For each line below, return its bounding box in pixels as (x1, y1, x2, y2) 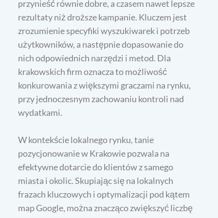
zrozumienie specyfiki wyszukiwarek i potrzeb (18, 25, 190, 36)
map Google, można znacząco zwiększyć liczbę (18, 202, 193, 213)
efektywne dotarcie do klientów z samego (18, 161, 174, 172)
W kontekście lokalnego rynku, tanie (18, 134, 154, 145)
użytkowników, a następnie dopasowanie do (18, 38, 184, 50)
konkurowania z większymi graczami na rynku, (18, 79, 191, 91)
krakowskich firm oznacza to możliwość (18, 66, 167, 77)
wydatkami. (18, 107, 63, 118)
